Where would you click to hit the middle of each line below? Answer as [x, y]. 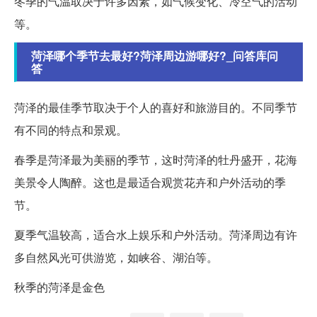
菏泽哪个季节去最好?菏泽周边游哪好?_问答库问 [155, 56]
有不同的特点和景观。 [71, 130]
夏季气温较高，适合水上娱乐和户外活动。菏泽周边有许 [156, 235]
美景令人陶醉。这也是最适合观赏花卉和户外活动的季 [150, 183]
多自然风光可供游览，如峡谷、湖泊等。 [116, 258]
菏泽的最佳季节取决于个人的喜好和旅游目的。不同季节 [156, 108]
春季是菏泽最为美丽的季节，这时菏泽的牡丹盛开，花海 [156, 160]
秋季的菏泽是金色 [59, 287]
